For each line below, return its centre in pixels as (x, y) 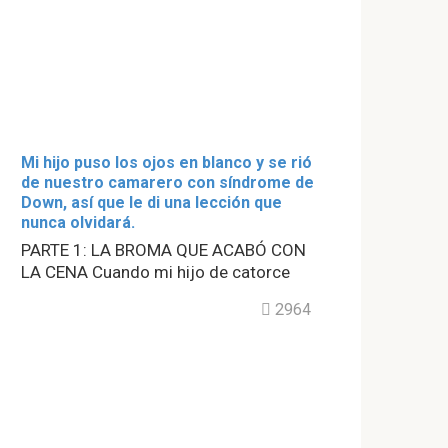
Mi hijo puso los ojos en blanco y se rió (166, 162)
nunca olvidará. (78, 222)
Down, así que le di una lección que (151, 202)
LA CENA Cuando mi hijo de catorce (155, 271)
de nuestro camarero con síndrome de (167, 182)
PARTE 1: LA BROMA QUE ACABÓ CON (163, 249)
